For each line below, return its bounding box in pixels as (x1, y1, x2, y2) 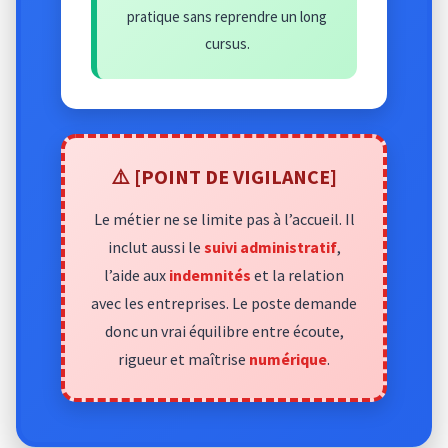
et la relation (251, 264, 344, 285)
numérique (249, 348, 327, 369)
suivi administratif (203, 236, 337, 257)
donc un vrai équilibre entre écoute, (104, 320, 344, 341)
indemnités (169, 264, 251, 285)
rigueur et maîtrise (118, 348, 249, 369)
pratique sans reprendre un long (127, 6, 327, 26)
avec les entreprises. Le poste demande (91, 292, 357, 313)
